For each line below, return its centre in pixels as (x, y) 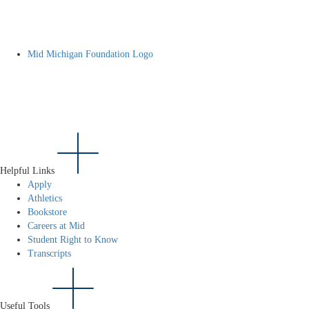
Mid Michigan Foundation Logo (90, 54)
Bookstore (47, 212)
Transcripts (49, 254)
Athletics (45, 199)
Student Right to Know (73, 240)
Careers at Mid (56, 226)
